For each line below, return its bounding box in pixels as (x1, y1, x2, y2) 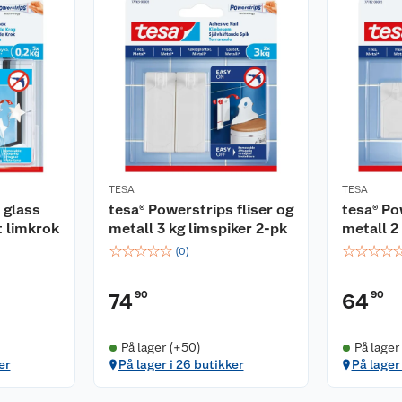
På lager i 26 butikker (118, 357, 244, 372)
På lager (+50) (120, 340, 201, 355)
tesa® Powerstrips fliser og (109, 201, 293, 219)
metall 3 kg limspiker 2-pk (109, 220, 287, 238)
